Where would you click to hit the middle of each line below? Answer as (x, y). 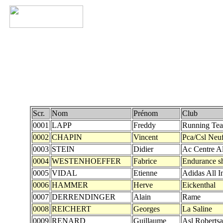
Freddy (145, 125)
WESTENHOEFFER (86, 161)
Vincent (146, 137)
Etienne (145, 173)
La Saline (197, 209)
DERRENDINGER (84, 197)
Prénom (146, 113)
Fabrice (145, 161)
